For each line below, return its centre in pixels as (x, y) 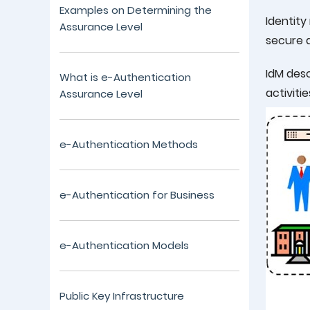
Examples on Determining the (136, 10)
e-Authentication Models (125, 245)
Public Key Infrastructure (122, 296)
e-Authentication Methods (129, 144)
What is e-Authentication (126, 77)
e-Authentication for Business (137, 195)
